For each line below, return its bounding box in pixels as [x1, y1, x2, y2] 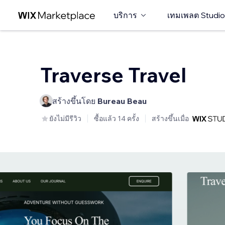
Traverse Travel [40, 62, 186, 87]
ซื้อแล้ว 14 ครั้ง [94, 114, 139, 123]
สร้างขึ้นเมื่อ [152, 114, 189, 123]
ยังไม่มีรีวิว [49, 114, 81, 123]
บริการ [114, 10, 137, 20]
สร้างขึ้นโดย [52, 96, 97, 106]
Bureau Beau [97, 96, 147, 106]
